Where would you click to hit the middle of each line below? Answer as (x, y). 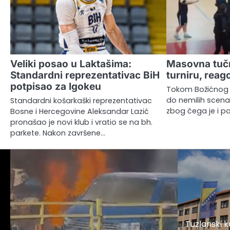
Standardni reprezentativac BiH (85, 75)
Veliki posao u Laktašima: (71, 64)
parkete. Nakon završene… (58, 133)
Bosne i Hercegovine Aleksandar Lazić (80, 111)
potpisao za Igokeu (56, 86)
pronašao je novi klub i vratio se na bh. (81, 122)
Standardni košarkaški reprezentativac (81, 100)
